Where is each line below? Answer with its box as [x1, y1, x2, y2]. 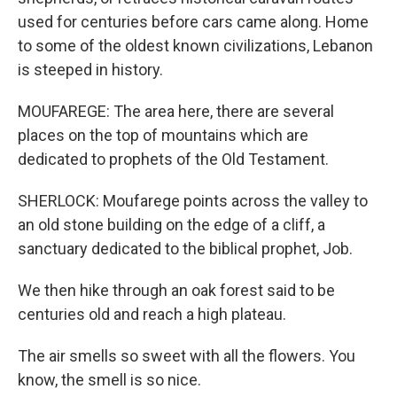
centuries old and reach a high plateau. [18, 305, 286, 323]
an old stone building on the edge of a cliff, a [18, 215, 325, 234]
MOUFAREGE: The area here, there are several [18, 102, 334, 121]
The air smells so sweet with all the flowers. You [18, 346, 355, 365]
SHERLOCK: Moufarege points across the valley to [18, 191, 368, 210]
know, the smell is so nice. [18, 370, 201, 389]
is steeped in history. [18, 60, 163, 79]
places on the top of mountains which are [18, 126, 308, 144]
